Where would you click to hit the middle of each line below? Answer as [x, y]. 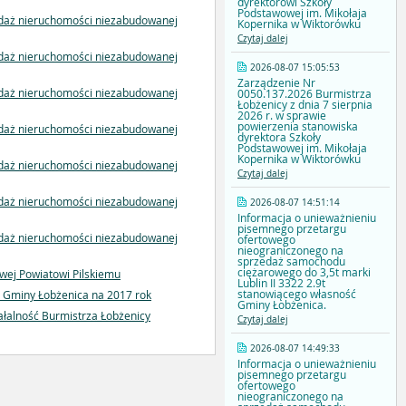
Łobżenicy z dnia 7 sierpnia [305, 105]
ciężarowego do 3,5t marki [304, 272]
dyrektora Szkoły [279, 137]
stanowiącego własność [297, 294]
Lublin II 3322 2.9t [281, 283]
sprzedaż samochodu [291, 261]
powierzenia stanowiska [298, 126]
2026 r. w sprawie [282, 116]
